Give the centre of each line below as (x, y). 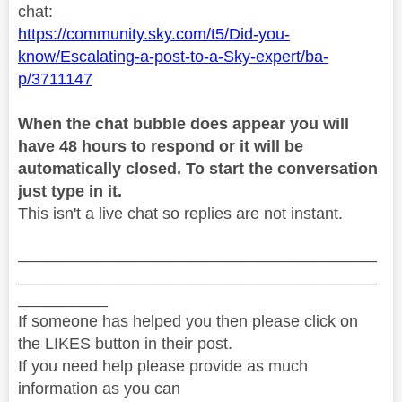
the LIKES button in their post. (125, 343)
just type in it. (70, 191)
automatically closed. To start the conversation (198, 168)
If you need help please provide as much (163, 366)
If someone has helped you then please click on (188, 321)
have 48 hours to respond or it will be (161, 146)
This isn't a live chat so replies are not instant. (180, 213)
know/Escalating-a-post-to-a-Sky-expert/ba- (173, 56)
